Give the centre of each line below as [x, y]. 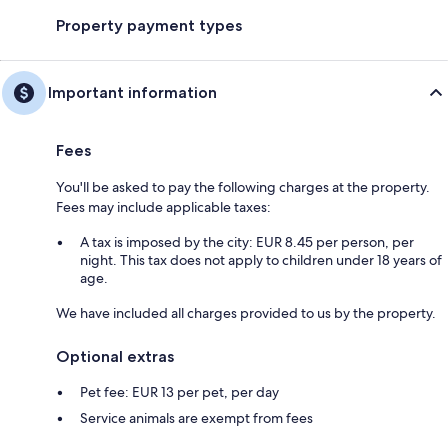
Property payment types [149, 26]
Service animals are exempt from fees [196, 418]
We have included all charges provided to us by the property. [246, 313]
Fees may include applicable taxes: [163, 207]
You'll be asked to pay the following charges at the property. [243, 187]
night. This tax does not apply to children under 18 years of [261, 260]
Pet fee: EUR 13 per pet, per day [179, 392]
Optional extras [115, 357]
